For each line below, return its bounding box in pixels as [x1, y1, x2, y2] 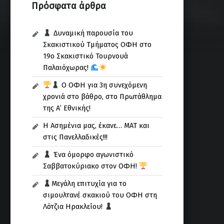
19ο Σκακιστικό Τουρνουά [43, 51, 128, 61]
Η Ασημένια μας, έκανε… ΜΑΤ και [43, 121, 150, 130]
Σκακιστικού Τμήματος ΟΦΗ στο [43, 40, 152, 49]
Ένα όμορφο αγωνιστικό [51, 150, 133, 159]
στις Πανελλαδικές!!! [43, 132, 108, 142]
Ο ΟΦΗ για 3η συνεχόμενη [59, 80, 147, 90]
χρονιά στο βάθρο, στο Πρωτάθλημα [43, 92, 162, 101]
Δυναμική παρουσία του [51, 28, 133, 38]
